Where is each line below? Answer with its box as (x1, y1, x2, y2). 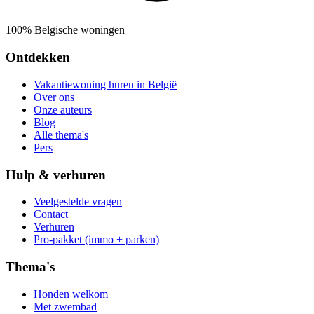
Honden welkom (34, 287, 108, 300)
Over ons (34, 90, 74, 103)
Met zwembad (34, 300, 97, 313)
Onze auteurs (34, 103, 92, 116)
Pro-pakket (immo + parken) (34, 233, 159, 246)
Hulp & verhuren (6, 167, 106, 182)
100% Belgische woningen (6, 24, 125, 36)
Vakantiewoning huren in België (34, 78, 177, 90)
